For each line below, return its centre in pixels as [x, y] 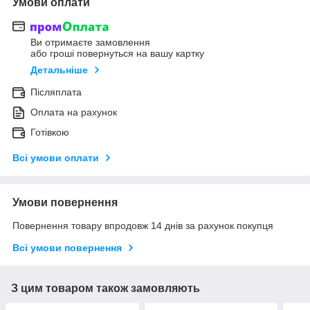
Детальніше [59, 70]
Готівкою [50, 133]
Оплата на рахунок [74, 112]
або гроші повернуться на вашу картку [117, 54]
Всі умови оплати [56, 158]
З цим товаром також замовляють [106, 289]
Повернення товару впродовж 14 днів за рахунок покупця [143, 226]
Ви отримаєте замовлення [90, 43]
